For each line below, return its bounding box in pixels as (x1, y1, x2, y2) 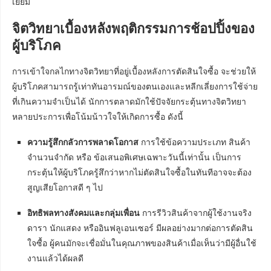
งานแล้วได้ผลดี (27, 253, 83, 264)
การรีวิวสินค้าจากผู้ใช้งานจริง (140, 207, 252, 218)
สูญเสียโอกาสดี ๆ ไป (27, 182, 103, 193)
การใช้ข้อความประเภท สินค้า (139, 137, 250, 148)
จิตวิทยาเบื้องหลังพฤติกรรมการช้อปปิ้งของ (12, 19, 255, 37)
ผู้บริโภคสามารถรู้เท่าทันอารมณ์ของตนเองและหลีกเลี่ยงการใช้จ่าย (12, 81, 258, 92)
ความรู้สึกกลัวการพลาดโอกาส (27, 137, 139, 148)
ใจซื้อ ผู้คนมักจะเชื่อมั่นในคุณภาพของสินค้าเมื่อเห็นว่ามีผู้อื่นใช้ (27, 238, 256, 249)
